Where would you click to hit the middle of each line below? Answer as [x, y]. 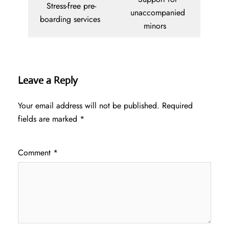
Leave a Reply [48, 81]
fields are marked [49, 119]
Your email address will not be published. [89, 106]
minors [157, 26]
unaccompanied [157, 13]
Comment [36, 153]
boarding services [71, 19]
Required [177, 106]
